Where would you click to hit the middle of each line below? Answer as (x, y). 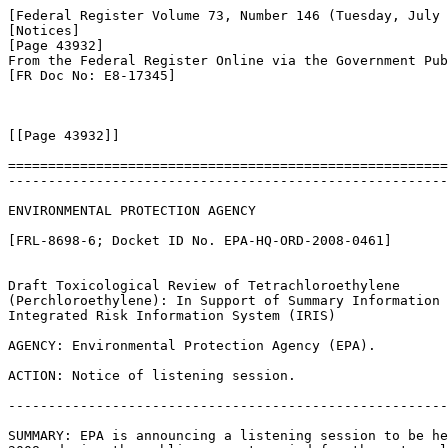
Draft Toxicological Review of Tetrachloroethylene (208, 285)
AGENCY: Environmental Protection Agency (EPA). (192, 345)
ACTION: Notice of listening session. (152, 375)
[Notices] (44, 30)
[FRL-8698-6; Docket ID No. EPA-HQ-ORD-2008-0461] (200, 240)
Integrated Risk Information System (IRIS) (172, 315)
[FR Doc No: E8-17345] (92, 75)
